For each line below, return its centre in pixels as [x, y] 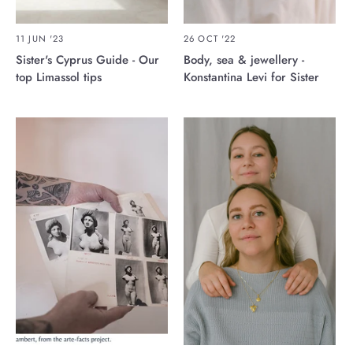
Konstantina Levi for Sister [251, 77]
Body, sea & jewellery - [244, 59]
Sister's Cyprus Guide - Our [87, 59]
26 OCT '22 [210, 39]
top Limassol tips [59, 77]
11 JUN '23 [40, 39]
